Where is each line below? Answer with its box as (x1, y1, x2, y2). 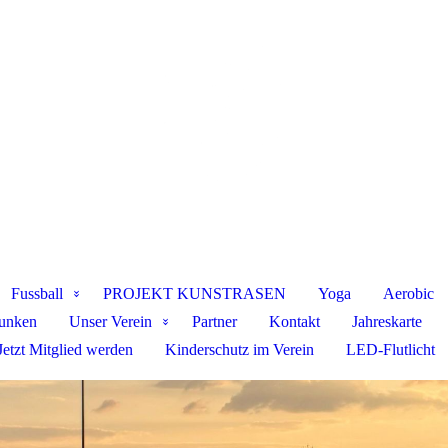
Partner (191, 313, 237, 330)
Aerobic (382, 285, 434, 302)
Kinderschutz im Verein (165, 341, 314, 358)
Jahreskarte (351, 313, 422, 330)
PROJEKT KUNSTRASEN (102, 285, 286, 302)
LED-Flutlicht (346, 341, 435, 358)
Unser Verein (68, 313, 152, 330)
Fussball (10, 285, 63, 302)
